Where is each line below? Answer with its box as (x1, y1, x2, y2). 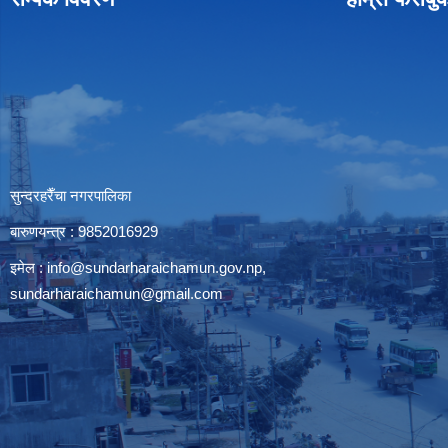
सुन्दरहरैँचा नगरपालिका (10, 187, 131, 204)
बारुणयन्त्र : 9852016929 (10, 223, 158, 240)
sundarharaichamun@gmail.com (10, 285, 223, 302)
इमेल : (10, 259, 47, 276)
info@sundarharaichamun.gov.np (47, 259, 262, 276)
